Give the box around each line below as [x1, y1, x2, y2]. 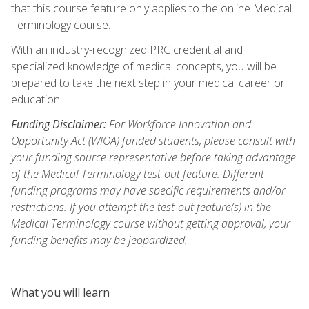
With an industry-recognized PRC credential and [11, 41, 243, 57]
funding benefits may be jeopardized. [11, 232, 188, 248]
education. [11, 91, 62, 107]
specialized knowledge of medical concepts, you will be [11, 58, 277, 74]
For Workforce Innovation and [106, 116, 251, 132]
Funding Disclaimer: [11, 116, 106, 132]
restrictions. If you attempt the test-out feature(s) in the [11, 199, 271, 215]
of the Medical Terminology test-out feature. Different [11, 166, 264, 181]
